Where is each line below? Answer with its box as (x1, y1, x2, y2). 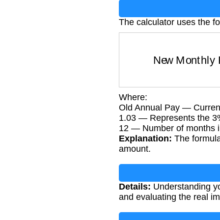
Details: (119, 181, 151, 192)
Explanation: (119, 133, 172, 143)
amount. (119, 143, 151, 154)
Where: (119, 92, 147, 102)
